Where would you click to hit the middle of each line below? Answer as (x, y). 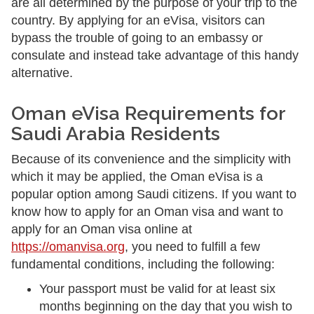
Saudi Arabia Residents (116, 134)
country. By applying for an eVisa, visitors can (138, 20)
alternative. (42, 73)
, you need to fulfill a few (192, 247)
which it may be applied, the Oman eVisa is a (137, 177)
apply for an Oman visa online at (102, 229)
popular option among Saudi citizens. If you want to (154, 194)
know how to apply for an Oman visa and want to (147, 212)
